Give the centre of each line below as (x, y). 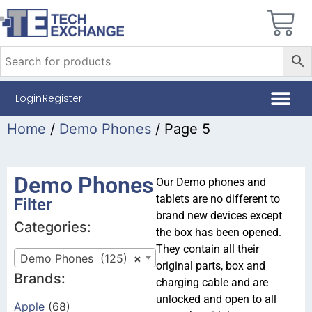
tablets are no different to (218, 199)
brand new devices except (219, 216)
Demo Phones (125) (74, 258)
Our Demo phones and (211, 182)
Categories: (53, 227)
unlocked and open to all (216, 299)
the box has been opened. (219, 232)
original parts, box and (211, 266)
